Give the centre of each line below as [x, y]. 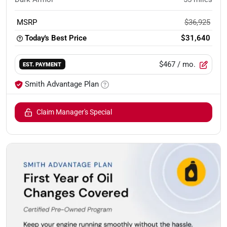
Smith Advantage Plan [62, 84]
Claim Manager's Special [74, 112]
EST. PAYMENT [42, 65]
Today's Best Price [56, 38]
